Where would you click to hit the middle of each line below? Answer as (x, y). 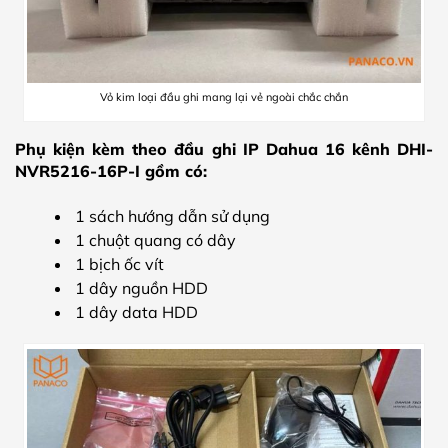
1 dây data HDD (136, 311)
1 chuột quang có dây (155, 239)
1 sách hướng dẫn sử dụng (172, 215)
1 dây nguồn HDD (141, 287)
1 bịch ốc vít (119, 263)
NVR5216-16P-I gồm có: (111, 171)
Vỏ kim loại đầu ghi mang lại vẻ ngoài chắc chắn (223, 96)
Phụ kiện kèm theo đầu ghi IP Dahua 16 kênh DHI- (224, 149)
